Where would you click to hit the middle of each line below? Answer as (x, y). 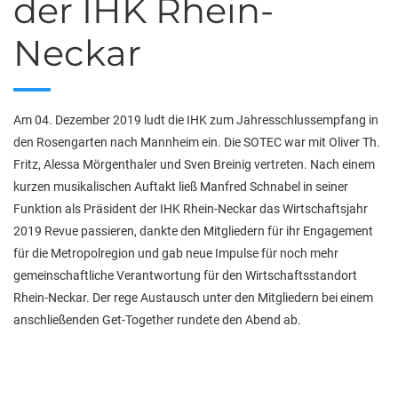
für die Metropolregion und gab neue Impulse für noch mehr (176, 253)
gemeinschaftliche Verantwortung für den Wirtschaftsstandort (185, 275)
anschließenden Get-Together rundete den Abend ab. (157, 320)
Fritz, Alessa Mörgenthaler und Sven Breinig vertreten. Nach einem (194, 164)
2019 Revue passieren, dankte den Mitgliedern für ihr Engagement (193, 231)
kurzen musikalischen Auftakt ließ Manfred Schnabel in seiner (181, 187)
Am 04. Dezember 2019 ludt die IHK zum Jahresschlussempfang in (196, 120)
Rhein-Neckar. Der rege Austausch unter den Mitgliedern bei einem (193, 298)
